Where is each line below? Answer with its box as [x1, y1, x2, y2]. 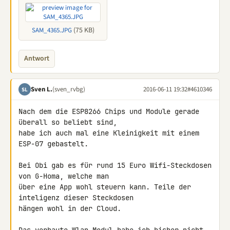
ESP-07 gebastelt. [18, 139, 88, 148]
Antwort [24, 53, 49, 64]
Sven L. [31, 84, 52, 94]
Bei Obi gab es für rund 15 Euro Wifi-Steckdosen [18, 161, 212, 170]
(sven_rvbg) [52, 84, 85, 94]
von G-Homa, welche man [18, 171, 113, 181]
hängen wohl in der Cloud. [18, 204, 121, 213]
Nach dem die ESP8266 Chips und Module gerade [18, 107, 199, 116]
